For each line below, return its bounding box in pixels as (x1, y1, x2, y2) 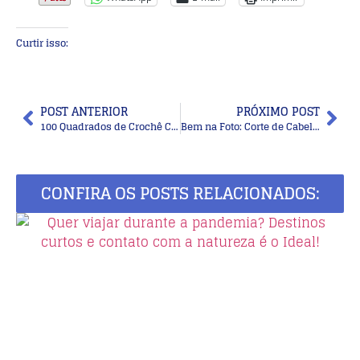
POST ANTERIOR (40, 100, 128, 121)
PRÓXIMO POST (236, 100, 320, 121)
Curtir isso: (16, 34, 68, 51)
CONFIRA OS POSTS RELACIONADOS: (40, 178, 320, 208)
